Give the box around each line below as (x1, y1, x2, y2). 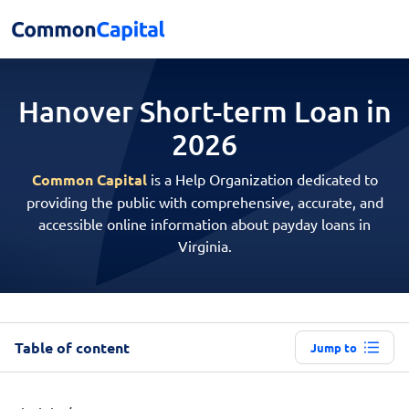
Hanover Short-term (17, 93, 294, 129)
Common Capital (31, 170, 147, 189)
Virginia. (177, 236, 232, 255)
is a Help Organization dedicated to (146, 170, 378, 188)
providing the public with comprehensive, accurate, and (26, 193, 383, 211)
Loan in (293, 93, 392, 129)
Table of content (15, 337, 130, 357)
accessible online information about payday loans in (38, 215, 371, 233)
